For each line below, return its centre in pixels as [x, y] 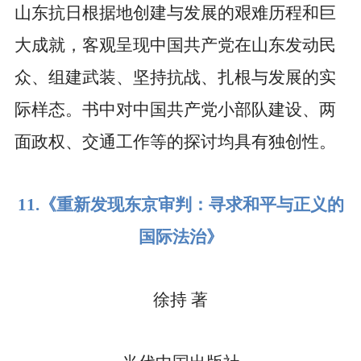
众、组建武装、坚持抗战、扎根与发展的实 [175, 78]
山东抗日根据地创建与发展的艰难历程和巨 [175, 13]
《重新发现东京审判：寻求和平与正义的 [191, 205]
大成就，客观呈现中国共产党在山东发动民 [175, 46]
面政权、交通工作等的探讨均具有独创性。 [175, 142]
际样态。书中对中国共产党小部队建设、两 [175, 110]
